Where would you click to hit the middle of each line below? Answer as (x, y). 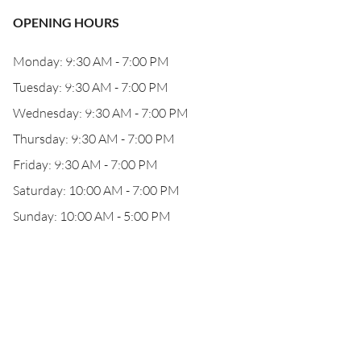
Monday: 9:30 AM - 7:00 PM (91, 61)
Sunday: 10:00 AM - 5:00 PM (92, 216)
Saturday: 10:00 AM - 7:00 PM (96, 190)
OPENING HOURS (66, 22)
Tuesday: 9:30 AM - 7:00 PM (91, 87)
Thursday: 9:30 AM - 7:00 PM (94, 139)
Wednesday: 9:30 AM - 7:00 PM (101, 113)
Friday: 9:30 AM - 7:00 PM (85, 164)
